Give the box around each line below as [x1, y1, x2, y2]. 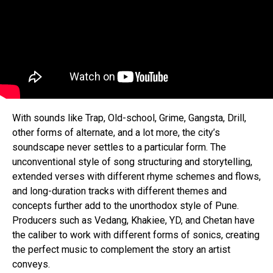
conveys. [12, 258, 50, 270]
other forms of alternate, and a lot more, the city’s [12, 127, 220, 138]
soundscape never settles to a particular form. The [12, 141, 226, 153]
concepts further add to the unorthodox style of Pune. [12, 200, 239, 211]
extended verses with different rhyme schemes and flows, [12, 171, 261, 182]
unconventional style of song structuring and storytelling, [12, 156, 252, 168]
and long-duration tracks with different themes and [12, 185, 227, 197]
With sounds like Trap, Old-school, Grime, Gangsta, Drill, [12, 112, 246, 124]
